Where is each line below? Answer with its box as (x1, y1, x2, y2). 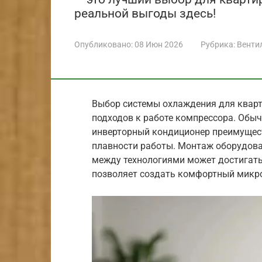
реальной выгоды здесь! (74, 6, 216, 20)
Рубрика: (201, 39, 235, 49)
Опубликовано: (74, 39, 133, 49)
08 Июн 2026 (135, 39, 183, 49)
